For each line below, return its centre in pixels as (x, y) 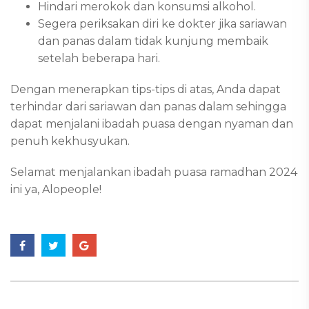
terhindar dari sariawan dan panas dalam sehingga (148, 106)
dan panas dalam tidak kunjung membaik (153, 41)
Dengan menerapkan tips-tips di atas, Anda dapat (146, 89)
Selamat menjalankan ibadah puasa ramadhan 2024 (154, 172)
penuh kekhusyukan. (71, 141)
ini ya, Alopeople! (56, 189)
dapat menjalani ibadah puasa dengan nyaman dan (152, 123)
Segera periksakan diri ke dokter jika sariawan (162, 23)
